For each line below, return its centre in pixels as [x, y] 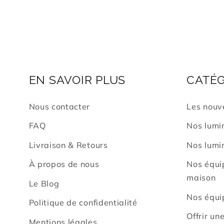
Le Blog [44, 183]
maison [201, 178]
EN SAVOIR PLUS [77, 80]
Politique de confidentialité [83, 203]
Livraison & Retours [68, 145]
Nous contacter [59, 106]
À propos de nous [64, 164]
